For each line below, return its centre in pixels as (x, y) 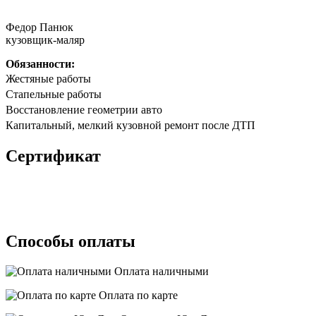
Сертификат (53, 156)
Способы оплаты (71, 241)
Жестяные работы (52, 78)
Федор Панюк (39, 27)
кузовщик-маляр (45, 39)
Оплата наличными (160, 271)
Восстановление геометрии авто (87, 109)
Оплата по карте (137, 295)
